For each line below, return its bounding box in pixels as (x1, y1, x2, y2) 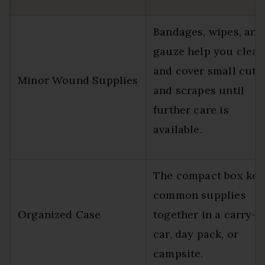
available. (153, 122, 202, 136)
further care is (153, 103, 229, 117)
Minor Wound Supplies (18, 73, 138, 87)
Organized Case (18, 208, 101, 221)
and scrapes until (153, 83, 245, 97)
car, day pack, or (153, 227, 239, 241)
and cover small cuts (153, 64, 262, 77)
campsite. (153, 247, 203, 260)
